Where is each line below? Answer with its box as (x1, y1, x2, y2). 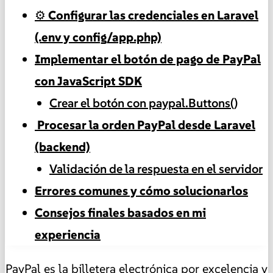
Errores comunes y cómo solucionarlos (35, 183, 248, 199)
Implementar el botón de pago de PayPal (35, 51, 261, 68)
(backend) (35, 139, 90, 155)
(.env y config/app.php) (35, 29, 161, 46)
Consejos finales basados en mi (35, 205, 206, 221)
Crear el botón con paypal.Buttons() (49, 95, 238, 112)
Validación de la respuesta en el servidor (49, 161, 263, 177)
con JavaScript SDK (35, 73, 142, 90)
